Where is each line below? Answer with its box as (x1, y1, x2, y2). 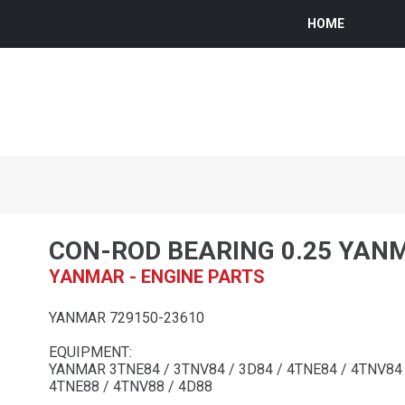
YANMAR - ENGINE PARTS (49, 265, 265, 287)
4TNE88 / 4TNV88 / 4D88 (49, 377, 212, 395)
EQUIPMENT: (49, 343, 132, 361)
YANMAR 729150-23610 (49, 308, 204, 326)
